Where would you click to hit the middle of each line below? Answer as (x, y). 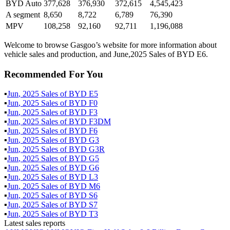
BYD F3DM (90, 122)
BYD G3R (87, 149)
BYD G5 (84, 159)
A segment (23, 14)
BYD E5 (83, 94)
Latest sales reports (35, 223)
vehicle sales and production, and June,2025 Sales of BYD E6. (106, 54)
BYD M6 (84, 186)
